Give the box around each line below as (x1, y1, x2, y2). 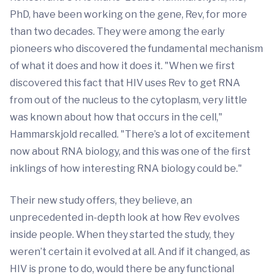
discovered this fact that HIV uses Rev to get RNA (10, 77, 240, 89)
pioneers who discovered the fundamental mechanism (10, 43, 263, 54)
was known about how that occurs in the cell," (10, 111, 223, 123)
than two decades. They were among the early (10, 26, 224, 37)
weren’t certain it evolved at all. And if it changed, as (10, 246, 250, 257)
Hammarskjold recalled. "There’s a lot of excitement (10, 128, 250, 140)
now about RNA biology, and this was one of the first (10, 146, 251, 157)
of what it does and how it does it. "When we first (10, 60, 235, 72)
